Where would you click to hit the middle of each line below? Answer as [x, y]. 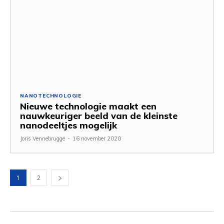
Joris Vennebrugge [42, 138]
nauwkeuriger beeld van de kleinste [99, 115]
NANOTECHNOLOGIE [51, 95]
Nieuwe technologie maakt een [88, 106]
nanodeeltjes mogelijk [68, 125]
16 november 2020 [97, 138]
